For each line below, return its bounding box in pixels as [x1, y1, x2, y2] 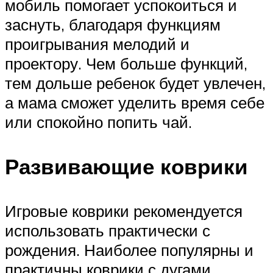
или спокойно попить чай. [5, 112, 192, 132]
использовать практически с [5, 221, 210, 241]
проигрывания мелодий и [5, 34, 190, 54]
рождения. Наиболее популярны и [5, 240, 253, 260]
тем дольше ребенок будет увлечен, [5, 73, 266, 93]
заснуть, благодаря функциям [5, 15, 221, 35]
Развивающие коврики [5, 153, 248, 180]
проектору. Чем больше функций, [5, 54, 247, 74]
